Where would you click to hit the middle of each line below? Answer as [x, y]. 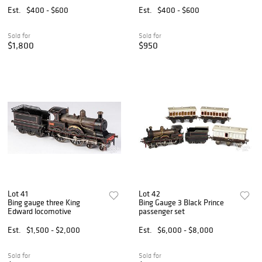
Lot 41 [18, 193]
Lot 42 [150, 193]
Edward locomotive [39, 211]
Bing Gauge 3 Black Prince [182, 202]
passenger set [162, 211]
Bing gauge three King [44, 202]
